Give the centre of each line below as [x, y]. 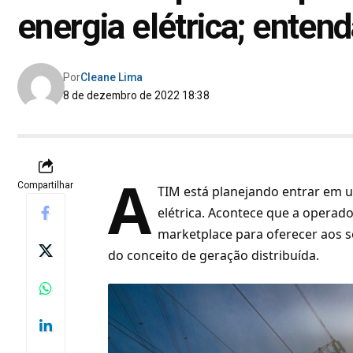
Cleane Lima [112, 78]
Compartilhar [45, 186]
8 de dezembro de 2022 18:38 [137, 96]
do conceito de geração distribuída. [214, 256]
